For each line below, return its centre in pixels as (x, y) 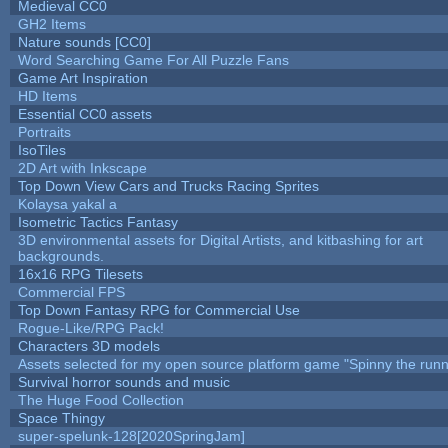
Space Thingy (61, 417)
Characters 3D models (88, 345)
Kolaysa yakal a (67, 203)
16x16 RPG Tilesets (80, 273)
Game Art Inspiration (82, 77)
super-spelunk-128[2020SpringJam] (131, 435)
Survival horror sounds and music (123, 381)
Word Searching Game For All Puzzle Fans (153, 59)
